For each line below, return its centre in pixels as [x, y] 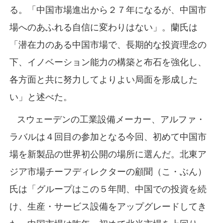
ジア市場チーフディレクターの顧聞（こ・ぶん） [108, 171]
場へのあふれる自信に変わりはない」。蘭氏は [103, 27]
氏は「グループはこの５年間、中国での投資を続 [108, 189]
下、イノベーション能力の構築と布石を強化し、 [108, 62]
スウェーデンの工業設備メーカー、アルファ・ [107, 119]
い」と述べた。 [41, 97]
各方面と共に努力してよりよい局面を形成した [103, 79]
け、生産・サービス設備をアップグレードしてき [108, 206]
